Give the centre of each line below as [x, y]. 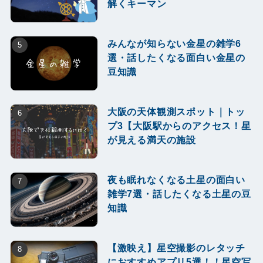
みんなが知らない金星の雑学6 [174, 44]
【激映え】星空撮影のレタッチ [176, 247]
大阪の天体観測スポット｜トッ [176, 112]
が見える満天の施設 [152, 140]
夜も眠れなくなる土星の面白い [176, 180]
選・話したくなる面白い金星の [176, 58]
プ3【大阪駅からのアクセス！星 [179, 126]
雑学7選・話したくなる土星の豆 [179, 194]
